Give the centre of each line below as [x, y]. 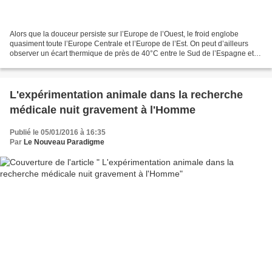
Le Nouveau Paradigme [64, 142]
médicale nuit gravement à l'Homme [103, 110]
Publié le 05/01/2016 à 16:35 [58, 133]
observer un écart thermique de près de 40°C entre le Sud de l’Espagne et [132, 54]
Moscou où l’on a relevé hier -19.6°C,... [74, 63]
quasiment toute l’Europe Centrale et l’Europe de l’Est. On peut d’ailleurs [129, 44]
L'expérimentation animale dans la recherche [126, 95]
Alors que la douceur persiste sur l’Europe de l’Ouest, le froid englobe [124, 34]
